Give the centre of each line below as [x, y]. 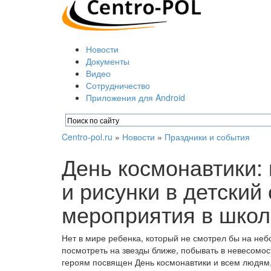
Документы [108, 61]
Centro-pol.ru [87, 137]
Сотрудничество [118, 85]
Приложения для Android [135, 97]
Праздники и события [207, 137]
